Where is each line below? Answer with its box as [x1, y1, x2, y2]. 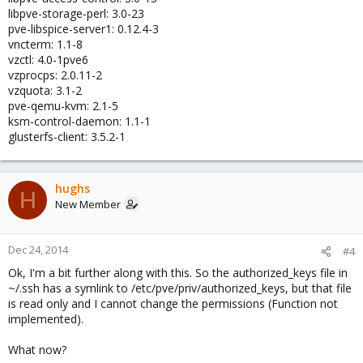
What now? [8, 342, 66, 357]
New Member [55, 197, 121, 211]
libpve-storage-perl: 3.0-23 [8, 6, 144, 21]
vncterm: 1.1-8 [8, 36, 83, 52]
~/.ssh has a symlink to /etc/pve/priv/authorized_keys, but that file [8, 280, 352, 296]
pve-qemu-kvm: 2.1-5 [8, 98, 118, 113]
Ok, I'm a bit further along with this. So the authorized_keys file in [8, 265, 348, 280]
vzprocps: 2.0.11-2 [8, 67, 102, 83]
